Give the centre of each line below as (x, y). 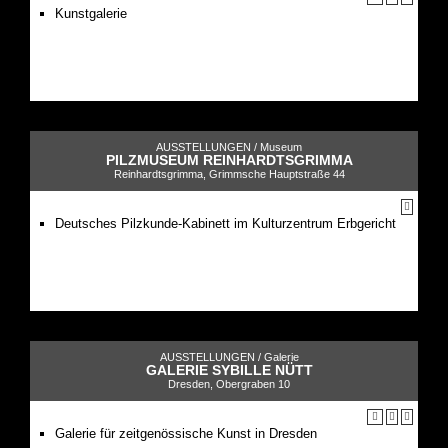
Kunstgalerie (91, 13)
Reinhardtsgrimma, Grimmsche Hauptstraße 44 (229, 173)
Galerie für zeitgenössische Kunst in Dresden (186, 433)
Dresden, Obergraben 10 (229, 383)
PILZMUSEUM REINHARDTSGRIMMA (229, 159)
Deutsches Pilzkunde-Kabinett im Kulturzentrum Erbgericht (225, 223)
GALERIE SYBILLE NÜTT (229, 369)
